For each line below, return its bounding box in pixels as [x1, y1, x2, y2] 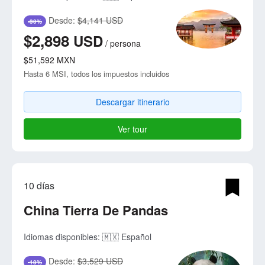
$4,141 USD [77, 14, 123, 26]
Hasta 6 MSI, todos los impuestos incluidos [24, 67, 169, 79]
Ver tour [118, 122, 147, 135]
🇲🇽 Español [102, 230, 151, 243]
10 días [24, 178, 54, 192]
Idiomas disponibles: [24, 230, 102, 243]
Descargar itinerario [95, 95, 170, 108]
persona [110, 37, 141, 49]
